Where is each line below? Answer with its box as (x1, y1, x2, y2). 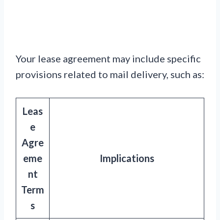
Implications (99, 152, 154, 165)
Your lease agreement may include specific (16, 53, 201, 65)
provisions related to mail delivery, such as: (16, 68, 204, 81)
